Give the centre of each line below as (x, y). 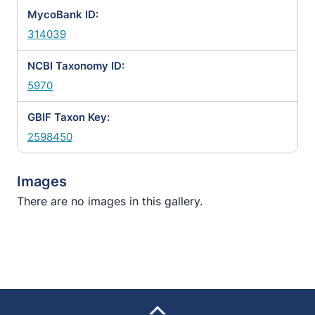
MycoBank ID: (63, 14)
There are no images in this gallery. (110, 201)
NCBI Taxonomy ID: (76, 66)
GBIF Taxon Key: (69, 117)
